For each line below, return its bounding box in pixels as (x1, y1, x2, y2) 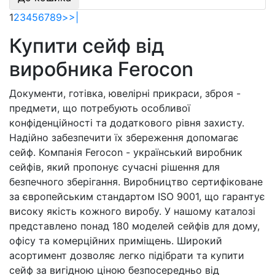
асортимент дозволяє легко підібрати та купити (9, 249, 244, 262)
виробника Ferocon (9, 57, 193, 82)
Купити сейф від (9, 34, 164, 58)
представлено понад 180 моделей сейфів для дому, (9, 220, 260, 233)
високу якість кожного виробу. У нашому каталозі (9, 205, 255, 218)
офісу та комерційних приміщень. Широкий (9, 234, 222, 247)
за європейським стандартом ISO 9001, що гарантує (9, 190, 265, 203)
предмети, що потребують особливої (9, 102, 190, 115)
